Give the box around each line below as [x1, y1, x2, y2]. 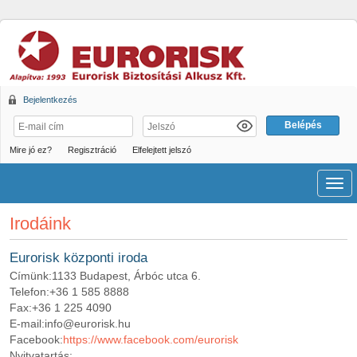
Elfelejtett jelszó [132, 145, 191, 155]
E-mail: [10, 317, 45, 330]
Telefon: [10, 285, 49, 298]
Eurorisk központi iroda [10, 250, 147, 265]
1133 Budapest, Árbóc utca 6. [52, 269, 201, 282]
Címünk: [10, 269, 52, 282]
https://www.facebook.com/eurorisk [63, 333, 238, 346]
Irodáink [10, 214, 71, 233]
